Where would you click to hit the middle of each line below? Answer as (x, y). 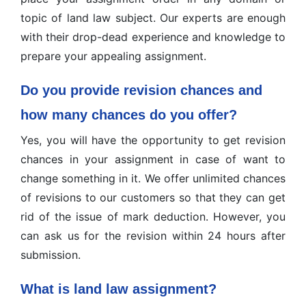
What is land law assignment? (119, 289)
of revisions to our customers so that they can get (153, 197)
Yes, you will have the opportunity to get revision (153, 140)
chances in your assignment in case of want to (153, 159)
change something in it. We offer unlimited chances (153, 178)
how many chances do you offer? (129, 115)
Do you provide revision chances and (141, 90)
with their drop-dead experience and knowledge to (153, 37)
